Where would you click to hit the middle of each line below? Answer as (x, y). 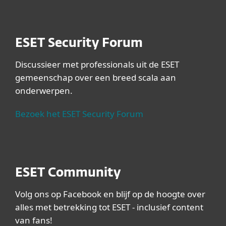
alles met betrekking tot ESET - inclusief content (109, 207)
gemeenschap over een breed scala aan (96, 77)
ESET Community (68, 173)
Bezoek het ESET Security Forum (79, 114)
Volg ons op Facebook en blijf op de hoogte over (110, 194)
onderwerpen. (44, 91)
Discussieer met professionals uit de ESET (97, 64)
